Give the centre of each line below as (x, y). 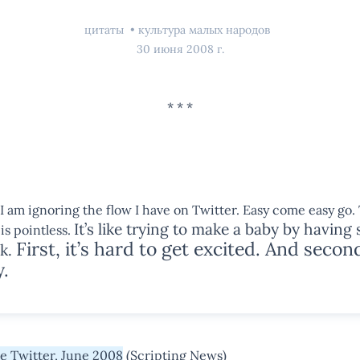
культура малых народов (204, 30)
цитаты (105, 30)
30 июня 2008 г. (180, 49)
